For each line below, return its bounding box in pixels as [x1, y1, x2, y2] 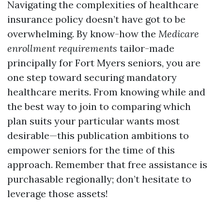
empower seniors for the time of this [7, 144, 175, 156]
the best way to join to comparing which [7, 100, 191, 112]
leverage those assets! [7, 187, 108, 200]
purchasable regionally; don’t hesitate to [7, 173, 191, 185]
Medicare [158, 28, 199, 40]
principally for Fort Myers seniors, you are [7, 57, 201, 69]
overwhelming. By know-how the [7, 28, 158, 40]
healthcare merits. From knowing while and [7, 86, 205, 98]
